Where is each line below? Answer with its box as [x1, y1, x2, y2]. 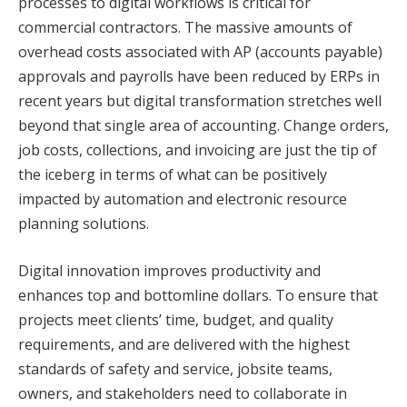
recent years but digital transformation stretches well [18, 91, 382, 112]
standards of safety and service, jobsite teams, [18, 358, 333, 379]
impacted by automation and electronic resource [18, 189, 347, 210]
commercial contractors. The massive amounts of [18, 17, 352, 38]
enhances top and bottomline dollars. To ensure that [18, 284, 378, 305]
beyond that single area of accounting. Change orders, [18, 115, 389, 136]
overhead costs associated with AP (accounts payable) [18, 42, 382, 63]
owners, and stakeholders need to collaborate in [18, 382, 347, 403]
